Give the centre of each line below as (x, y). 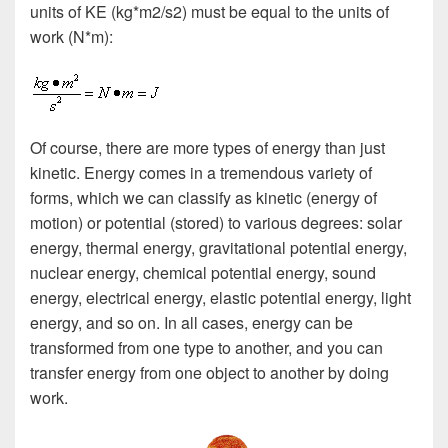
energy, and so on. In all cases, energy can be (191, 323)
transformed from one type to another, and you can (206, 348)
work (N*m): (71, 36)
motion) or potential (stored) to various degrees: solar (216, 223)
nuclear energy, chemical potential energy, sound (203, 273)
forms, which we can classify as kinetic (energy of (203, 198)
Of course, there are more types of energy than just (207, 148)
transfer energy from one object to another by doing (209, 373)
